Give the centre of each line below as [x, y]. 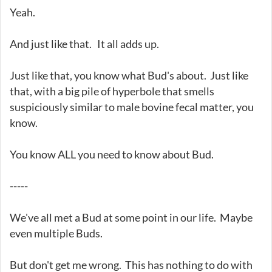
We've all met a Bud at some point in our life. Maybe [131, 217]
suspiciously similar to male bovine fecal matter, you [132, 107]
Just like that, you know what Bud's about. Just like [129, 75]
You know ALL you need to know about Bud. [112, 154]
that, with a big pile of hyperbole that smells [112, 91]
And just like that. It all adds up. [84, 43]
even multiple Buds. [56, 233]
